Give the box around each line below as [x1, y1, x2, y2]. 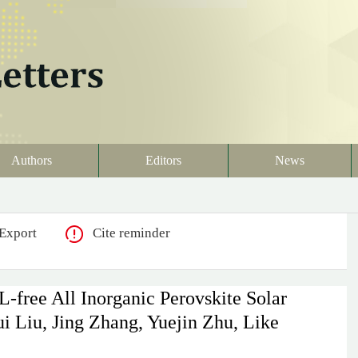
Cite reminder [93, 225, 170, 241]
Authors [11, 153, 52, 167]
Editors [145, 153, 181, 167]
